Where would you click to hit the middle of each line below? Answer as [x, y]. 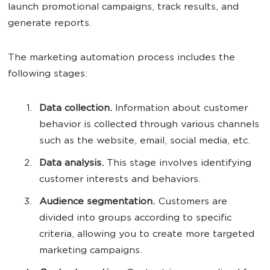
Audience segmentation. [97, 202]
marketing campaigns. [91, 251]
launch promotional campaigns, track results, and [123, 8]
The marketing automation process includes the [121, 58]
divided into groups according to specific [135, 218]
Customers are [191, 202]
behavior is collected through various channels [149, 125]
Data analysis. [71, 164]
